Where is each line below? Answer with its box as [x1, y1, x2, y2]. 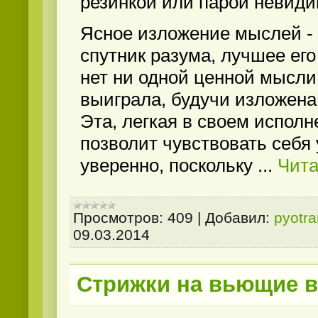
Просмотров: [73, 209, 163, 226]
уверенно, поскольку [80, 154, 258, 176]
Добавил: [205, 209, 270, 226]
